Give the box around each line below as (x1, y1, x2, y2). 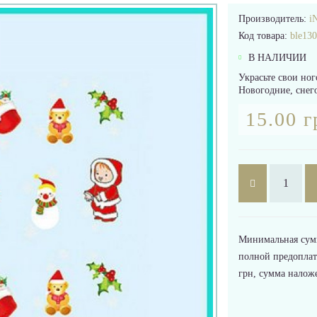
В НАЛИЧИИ (245, 52, 306, 63)
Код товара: (238, 30, 290, 41)
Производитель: (238, 13, 309, 24)
